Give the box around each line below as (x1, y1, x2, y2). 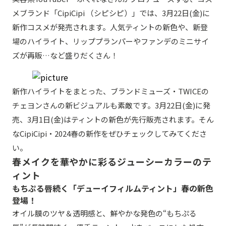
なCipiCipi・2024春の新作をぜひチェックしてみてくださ (12, 128, 207, 139)
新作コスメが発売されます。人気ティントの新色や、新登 (12, 21, 208, 32)
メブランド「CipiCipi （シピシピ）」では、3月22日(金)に (12, 7, 210, 18)
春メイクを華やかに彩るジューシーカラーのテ (12, 154, 212, 168)
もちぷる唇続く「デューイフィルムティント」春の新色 (12, 182, 213, 194)
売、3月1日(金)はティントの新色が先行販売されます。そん (12, 114, 214, 125)
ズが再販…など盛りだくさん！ (12, 49, 118, 61)
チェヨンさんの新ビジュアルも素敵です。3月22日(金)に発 (12, 99, 210, 110)
